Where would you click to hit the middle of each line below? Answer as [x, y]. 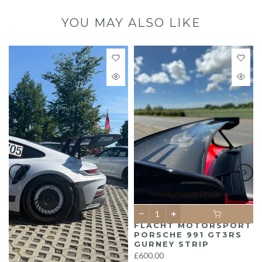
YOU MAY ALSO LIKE [131, 23]
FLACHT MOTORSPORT [193, 225]
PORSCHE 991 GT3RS [188, 234]
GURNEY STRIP [172, 244]
